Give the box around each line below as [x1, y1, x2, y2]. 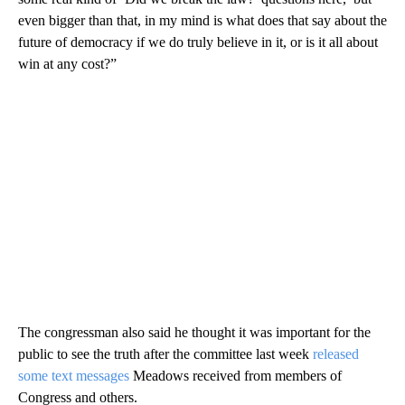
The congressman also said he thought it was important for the [18, 324, 371, 340]
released [313, 345, 359, 362]
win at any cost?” [18, 55, 117, 71]
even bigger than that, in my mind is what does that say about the [18, 12, 387, 28]
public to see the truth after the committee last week [18, 345, 313, 362]
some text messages [18, 367, 133, 383]
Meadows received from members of [133, 367, 342, 383]
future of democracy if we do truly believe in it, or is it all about [18, 33, 378, 50]
